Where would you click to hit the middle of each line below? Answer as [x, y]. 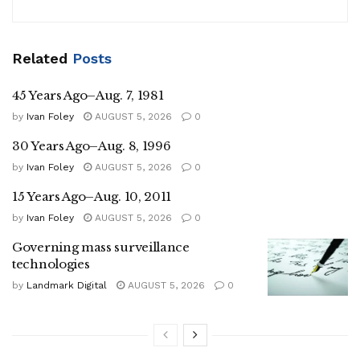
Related [40, 58]
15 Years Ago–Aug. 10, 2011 [92, 196]
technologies [51, 264]
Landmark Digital [67, 285]
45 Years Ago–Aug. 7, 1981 [88, 95]
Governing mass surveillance [101, 247]
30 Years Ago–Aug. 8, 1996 [92, 145]
